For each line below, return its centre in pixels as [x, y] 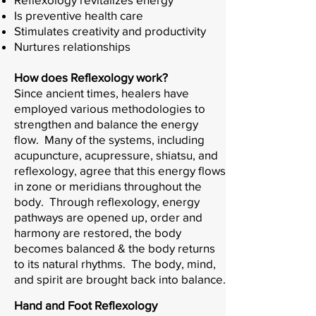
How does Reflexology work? [91, 77]
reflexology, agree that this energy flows [120, 170]
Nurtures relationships [72, 46]
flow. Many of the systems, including [109, 139]
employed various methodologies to [110, 108]
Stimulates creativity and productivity [110, 30]
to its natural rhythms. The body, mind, [115, 263]
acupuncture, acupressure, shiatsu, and [116, 154]
